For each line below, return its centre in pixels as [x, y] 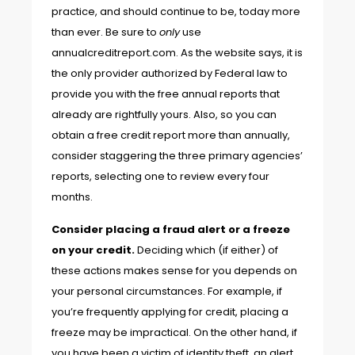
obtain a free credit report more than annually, [171, 136]
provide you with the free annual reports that [166, 94]
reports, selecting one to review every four [160, 177]
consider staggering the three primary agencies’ [177, 156]
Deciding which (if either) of [208, 250]
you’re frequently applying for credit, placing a [170, 311]
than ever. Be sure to [105, 32]
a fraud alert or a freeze [221, 229]
